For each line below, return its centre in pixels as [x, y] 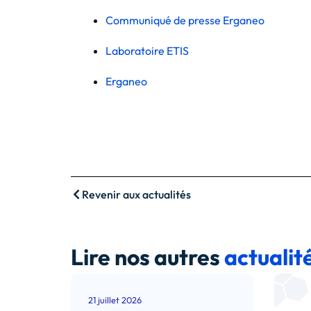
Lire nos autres [148, 257]
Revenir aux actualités [136, 195]
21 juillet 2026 [115, 300]
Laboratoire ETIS [147, 51]
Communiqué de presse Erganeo [185, 20]
